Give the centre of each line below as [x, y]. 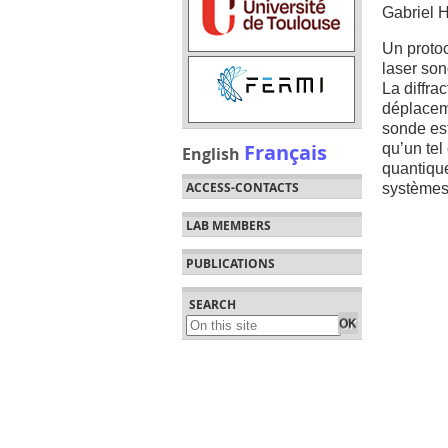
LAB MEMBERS [228, 226]
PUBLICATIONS [230, 263]
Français [285, 151]
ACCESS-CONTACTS [242, 188]
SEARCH [213, 305]
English [211, 153]
